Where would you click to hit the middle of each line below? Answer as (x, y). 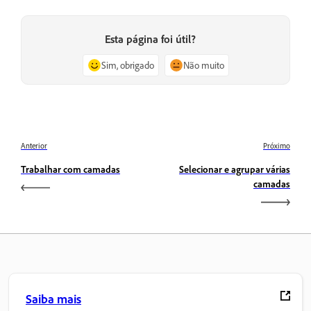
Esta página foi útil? (150, 39)
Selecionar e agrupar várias (235, 169)
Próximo (277, 145)
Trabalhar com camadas (70, 169)
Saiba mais (53, 298)
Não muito (203, 65)
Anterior (34, 145)
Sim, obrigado (127, 65)
